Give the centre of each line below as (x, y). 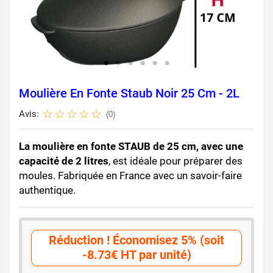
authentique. (47, 190)
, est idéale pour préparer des (175, 161)
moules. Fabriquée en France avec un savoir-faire (130, 176)
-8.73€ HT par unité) (136, 255)
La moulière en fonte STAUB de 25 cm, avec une (131, 147)
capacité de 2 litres (64, 161)
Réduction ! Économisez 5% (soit (136, 241)
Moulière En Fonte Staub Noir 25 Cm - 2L (129, 94)
